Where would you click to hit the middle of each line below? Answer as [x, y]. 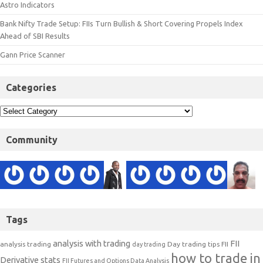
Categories [31, 88]
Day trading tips [193, 244]
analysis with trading [92, 244]
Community [32, 140]
